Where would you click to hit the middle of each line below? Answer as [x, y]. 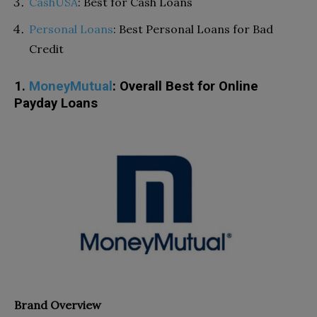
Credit [46, 49]
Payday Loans [56, 104]
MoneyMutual [71, 87]
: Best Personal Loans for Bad [193, 29]
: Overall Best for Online [185, 87]
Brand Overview [58, 305]
